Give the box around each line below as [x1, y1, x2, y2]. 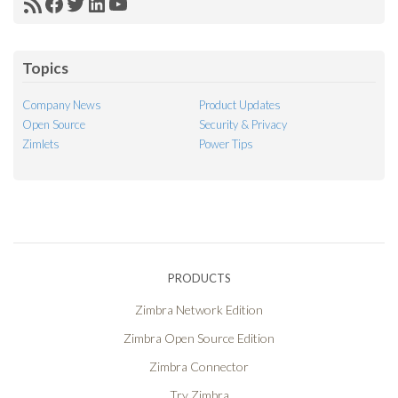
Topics [22, 58, 68, 77]
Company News [22, 97, 101, 112]
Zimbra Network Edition [135, 301, 263, 317]
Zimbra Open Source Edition [123, 330, 275, 346]
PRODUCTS [167, 270, 231, 285]
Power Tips [199, 136, 253, 151]
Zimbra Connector [149, 358, 249, 374]
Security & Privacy [199, 116, 287, 131]
